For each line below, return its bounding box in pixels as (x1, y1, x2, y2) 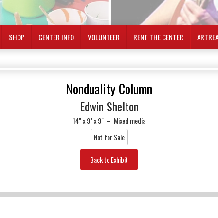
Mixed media (113, 115, 145, 126)
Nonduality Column (66, 79, 152, 98)
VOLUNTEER (87, 32, 120, 42)
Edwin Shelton (79, 97, 139, 115)
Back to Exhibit (90, 154, 128, 164)
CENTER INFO (38, 32, 74, 42)
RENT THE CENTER (133, 32, 183, 42)
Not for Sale (93, 132, 125, 142)
